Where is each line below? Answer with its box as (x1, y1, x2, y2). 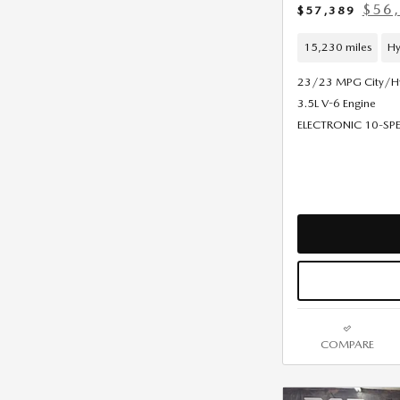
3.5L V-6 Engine (297, 96, 376, 110)
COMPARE (320, 337, 374, 352)
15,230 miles (303, 40, 372, 54)
